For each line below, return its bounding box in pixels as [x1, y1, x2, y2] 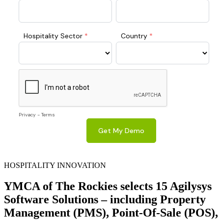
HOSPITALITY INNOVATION [4, 161, 106, 170]
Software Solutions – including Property [4, 193, 206, 206]
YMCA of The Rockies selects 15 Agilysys [4, 180, 212, 193]
